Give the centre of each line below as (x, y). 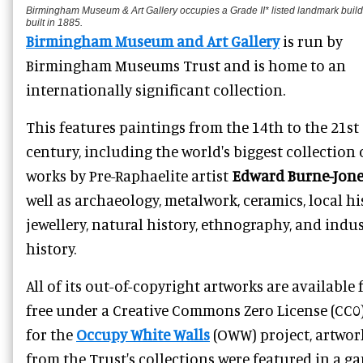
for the (51, 335)
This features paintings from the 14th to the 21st (192, 127)
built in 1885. (54, 23)
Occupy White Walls (143, 335)
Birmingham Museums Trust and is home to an (186, 66)
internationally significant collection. (156, 90)
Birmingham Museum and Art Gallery (153, 41)
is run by (311, 41)
